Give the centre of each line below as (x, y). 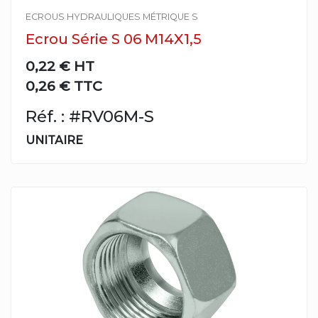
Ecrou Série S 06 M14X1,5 (114, 39)
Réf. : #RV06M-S (90, 116)
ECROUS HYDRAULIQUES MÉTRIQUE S (112, 17)
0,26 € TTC (64, 86)
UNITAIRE (54, 140)
